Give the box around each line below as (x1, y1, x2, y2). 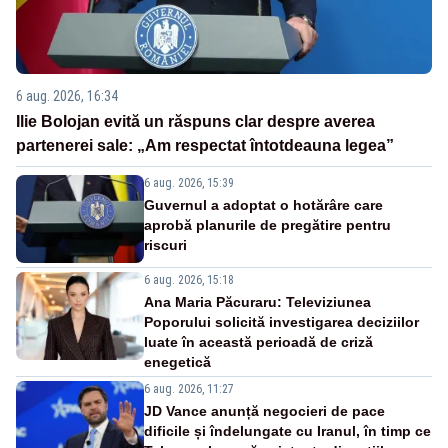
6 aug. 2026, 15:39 (144, 176, 234, 191)
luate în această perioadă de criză (144, 334, 373, 351)
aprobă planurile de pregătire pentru (144, 217, 391, 234)
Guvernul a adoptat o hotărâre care (144, 197, 383, 214)
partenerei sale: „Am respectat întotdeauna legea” (16, 137, 394, 155)
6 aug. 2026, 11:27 (144, 382, 234, 397)
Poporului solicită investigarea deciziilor (144, 314, 419, 331)
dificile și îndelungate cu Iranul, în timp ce (144, 423, 431, 440)
